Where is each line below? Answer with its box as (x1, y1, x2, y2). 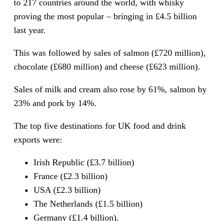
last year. (14, 25, 46, 35)
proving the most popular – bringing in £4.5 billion (14, 11, 197, 21)
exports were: (14, 134, 62, 145)
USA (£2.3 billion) (34, 184, 101, 195)
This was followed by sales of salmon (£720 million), (14, 47, 206, 58)
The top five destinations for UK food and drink (14, 120, 186, 131)
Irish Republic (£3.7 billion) (34, 157, 134, 167)
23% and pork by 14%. (14, 98, 97, 108)
